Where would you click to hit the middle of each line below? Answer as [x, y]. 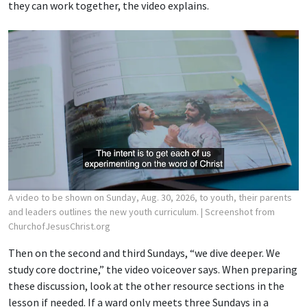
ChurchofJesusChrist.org [59, 226]
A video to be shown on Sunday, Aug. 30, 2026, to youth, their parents [150, 197]
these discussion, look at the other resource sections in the [146, 285]
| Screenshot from [238, 211]
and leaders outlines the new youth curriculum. [105, 211]
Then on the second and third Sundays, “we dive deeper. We [144, 253]
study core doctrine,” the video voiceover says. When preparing [153, 269]
